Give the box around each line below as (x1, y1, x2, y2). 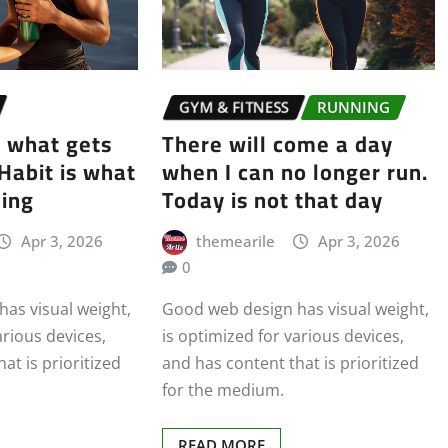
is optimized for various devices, (161, 325, 404, 348)
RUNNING (316, 97, 390, 118)
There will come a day (161, 122, 393, 165)
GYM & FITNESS (178, 97, 289, 118)
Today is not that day (161, 178, 383, 221)
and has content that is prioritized (161, 352, 419, 375)
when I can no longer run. (161, 150, 428, 193)
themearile (196, 230, 276, 251)
